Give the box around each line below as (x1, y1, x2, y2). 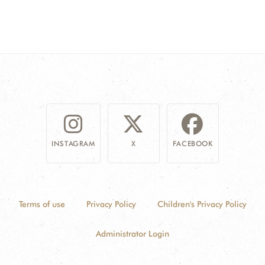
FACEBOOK (172, 139, 213, 148)
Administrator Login (96, 229, 169, 238)
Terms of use (18, 199, 65, 209)
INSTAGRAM (51, 139, 95, 148)
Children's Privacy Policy (157, 199, 247, 209)
